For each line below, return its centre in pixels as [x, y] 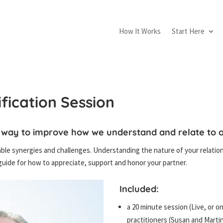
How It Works [140, 31]
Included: [139, 189]
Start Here [188, 31]
